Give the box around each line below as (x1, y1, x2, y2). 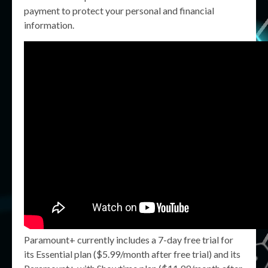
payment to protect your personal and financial (24, 5, 214, 16)
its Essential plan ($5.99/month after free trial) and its (24, 248, 240, 260)
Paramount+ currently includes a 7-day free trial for (24, 234, 233, 245)
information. (24, 19, 74, 31)
